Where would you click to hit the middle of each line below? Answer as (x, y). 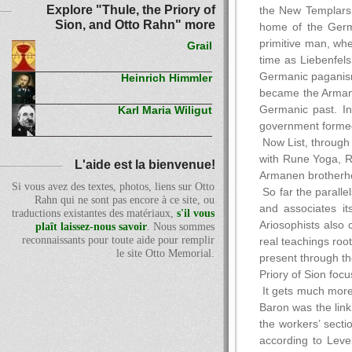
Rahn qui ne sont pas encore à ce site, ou (125, 200)
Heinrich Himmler (167, 79)
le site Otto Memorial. (165, 254)
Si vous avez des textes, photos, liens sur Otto (113, 187)
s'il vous (196, 214)
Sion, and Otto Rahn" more (135, 25)
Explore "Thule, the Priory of (131, 10)
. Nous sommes (181, 227)
